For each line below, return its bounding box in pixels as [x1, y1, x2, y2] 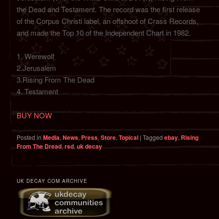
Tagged [143, 133, 163, 142]
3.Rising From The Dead [17, 74, 95, 85]
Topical [119, 133, 139, 142]
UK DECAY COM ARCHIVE [17, 177, 88, 184]
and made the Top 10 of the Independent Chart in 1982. [17, 27, 191, 38]
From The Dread [17, 142, 62, 151]
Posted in [17, 133, 42, 142]
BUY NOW [17, 109, 52, 120]
